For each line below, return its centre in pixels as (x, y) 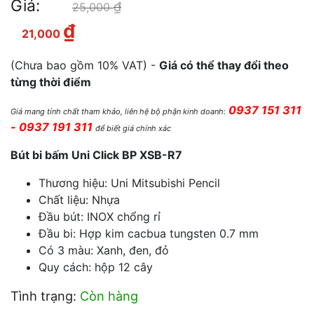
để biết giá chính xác (133, 128)
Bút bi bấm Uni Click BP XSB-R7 (96, 155)
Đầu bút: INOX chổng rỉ (100, 217)
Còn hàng (109, 296)
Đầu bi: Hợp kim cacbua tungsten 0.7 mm (149, 233)
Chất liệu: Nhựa (79, 200)
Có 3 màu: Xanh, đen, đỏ (104, 250)
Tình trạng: (45, 296)
